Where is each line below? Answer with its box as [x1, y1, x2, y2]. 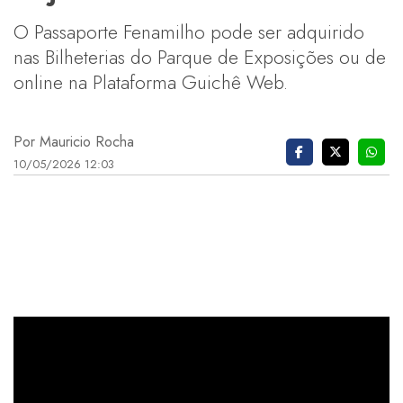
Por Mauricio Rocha [13, 130, 134, 152]
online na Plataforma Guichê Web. [13, 67, 288, 96]
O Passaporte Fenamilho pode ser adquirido [13, 17, 364, 46]
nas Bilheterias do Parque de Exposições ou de [13, 42, 386, 71]
